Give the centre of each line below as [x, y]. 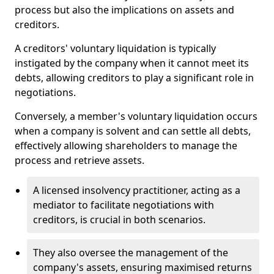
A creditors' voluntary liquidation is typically [115, 49]
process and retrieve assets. [80, 161]
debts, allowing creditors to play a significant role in [134, 78]
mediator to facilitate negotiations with [124, 205]
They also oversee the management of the [131, 253]
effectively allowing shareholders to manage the [126, 146]
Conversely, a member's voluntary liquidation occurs [136, 117]
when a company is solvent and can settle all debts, [133, 131]
